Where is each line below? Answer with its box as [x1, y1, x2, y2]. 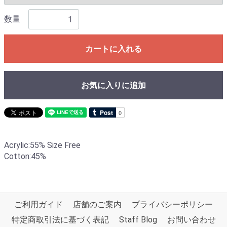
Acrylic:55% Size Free [4, 140, 81, 150]
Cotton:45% [4, 152, 46, 161]
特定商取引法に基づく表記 [11, 215, 109, 224]
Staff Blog [119, 215, 157, 224]
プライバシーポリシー [132, 200, 213, 209]
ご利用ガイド [14, 200, 63, 209]
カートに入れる [85, 44, 142, 54]
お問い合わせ [167, 215, 216, 224]
